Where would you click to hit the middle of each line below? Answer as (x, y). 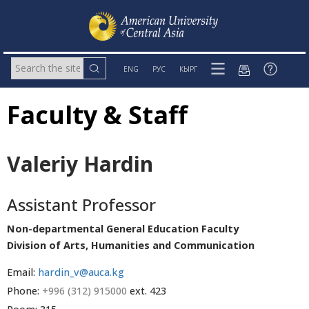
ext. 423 (148, 291)
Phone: (24, 291)
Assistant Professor (81, 205)
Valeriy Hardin (80, 164)
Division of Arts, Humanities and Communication (131, 246)
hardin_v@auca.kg (81, 272)
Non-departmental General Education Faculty (123, 229)
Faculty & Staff (97, 115)
